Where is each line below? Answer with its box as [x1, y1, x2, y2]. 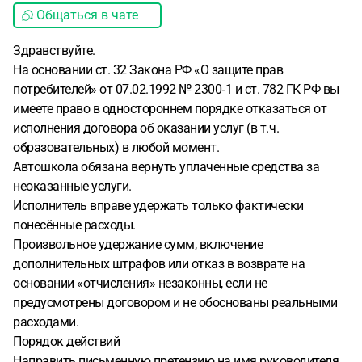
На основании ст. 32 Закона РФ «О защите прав [13, 62, 283, 78]
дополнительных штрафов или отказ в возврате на [13, 256, 305, 271]
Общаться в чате [36, 7, 138, 23]
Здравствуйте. [13, 43, 95, 58]
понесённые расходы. [13, 217, 136, 233]
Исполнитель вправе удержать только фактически [13, 198, 304, 213]
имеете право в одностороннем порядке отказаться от [13, 101, 326, 116]
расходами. [13, 314, 78, 330]
